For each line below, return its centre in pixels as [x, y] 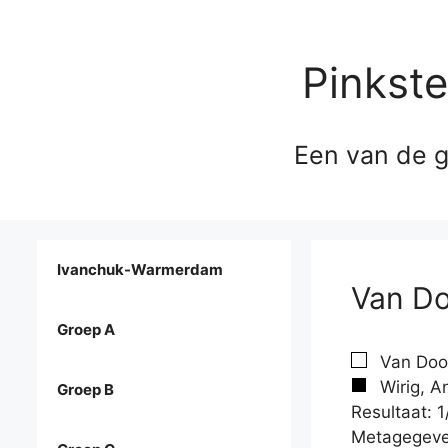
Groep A [86, 330]
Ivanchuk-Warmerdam [140, 270]
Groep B [85, 390]
